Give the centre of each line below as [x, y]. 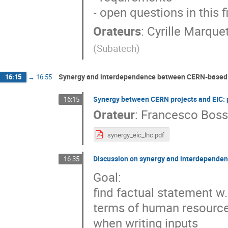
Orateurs [117, 31]
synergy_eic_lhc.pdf [136, 135]
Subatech [117, 49]
